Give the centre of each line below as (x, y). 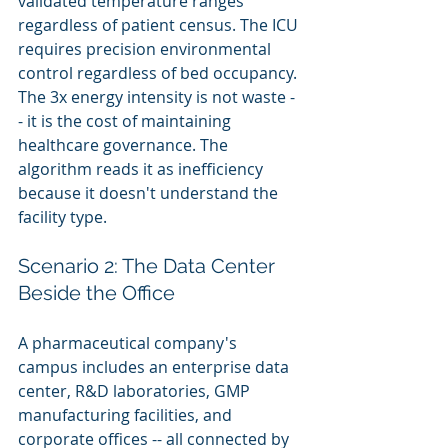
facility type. (62, 217)
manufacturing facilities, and (127, 415)
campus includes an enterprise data (155, 367)
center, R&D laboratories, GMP (136, 391)
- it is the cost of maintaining (126, 121)
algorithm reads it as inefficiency (142, 169)
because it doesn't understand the (150, 193)
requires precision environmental (146, 49)
